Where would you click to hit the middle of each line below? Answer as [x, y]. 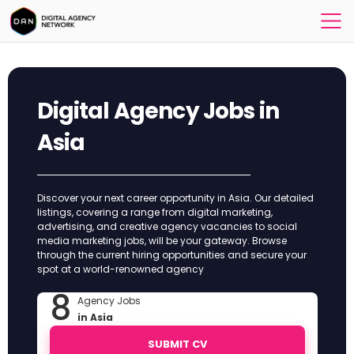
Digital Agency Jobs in [158, 111]
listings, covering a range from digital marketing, [154, 212]
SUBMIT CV [177, 344]
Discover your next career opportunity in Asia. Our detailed [175, 198]
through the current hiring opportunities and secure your [171, 255]
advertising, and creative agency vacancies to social [167, 226]
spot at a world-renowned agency [120, 269]
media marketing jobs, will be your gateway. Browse [162, 241]
